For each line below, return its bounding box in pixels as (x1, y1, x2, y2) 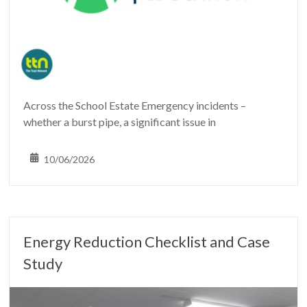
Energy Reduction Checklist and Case (23, 232, 271, 251)
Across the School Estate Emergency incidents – (23, 99, 247, 112)
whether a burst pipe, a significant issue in (23, 115, 217, 128)
